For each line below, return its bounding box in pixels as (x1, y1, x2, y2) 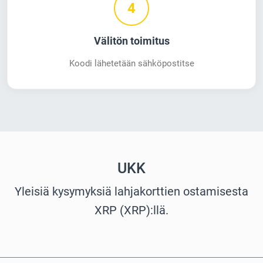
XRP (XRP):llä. (95, 203, 168, 218)
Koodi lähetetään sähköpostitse (69, 58, 194, 69)
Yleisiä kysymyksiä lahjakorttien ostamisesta (15, 184, 248, 199)
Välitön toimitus (93, 35, 170, 48)
